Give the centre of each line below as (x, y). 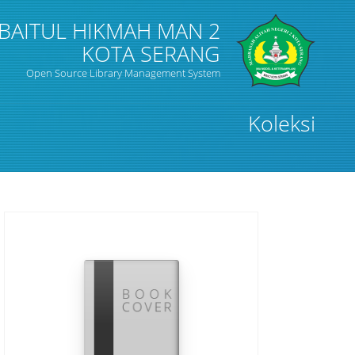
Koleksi (282, 124)
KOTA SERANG (151, 54)
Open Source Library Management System (123, 73)
